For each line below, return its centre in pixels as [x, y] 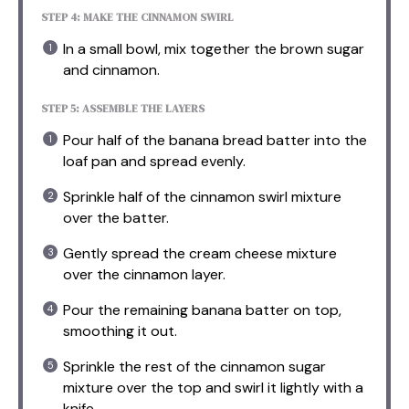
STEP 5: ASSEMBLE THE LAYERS [123, 108]
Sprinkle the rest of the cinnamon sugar [194, 366]
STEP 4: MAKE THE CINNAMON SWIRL [137, 17]
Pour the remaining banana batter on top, [202, 309]
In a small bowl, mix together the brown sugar [214, 48]
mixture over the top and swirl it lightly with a [213, 387]
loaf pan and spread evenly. [154, 161]
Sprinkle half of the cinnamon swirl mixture [202, 196]
